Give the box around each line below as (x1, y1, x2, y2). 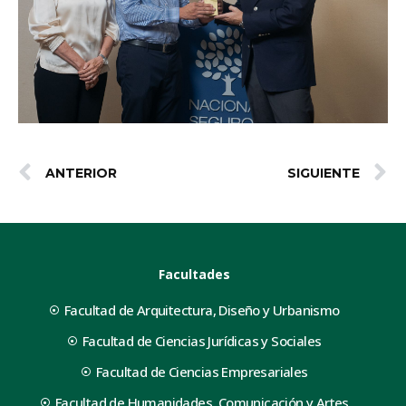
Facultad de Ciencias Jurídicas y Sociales (82, 331, 322, 350)
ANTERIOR (45, 164, 117, 181)
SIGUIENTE (287, 164, 360, 181)
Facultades (158, 265, 230, 283)
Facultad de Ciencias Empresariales (95, 362, 308, 381)
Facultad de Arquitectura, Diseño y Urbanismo (63, 300, 340, 319)
